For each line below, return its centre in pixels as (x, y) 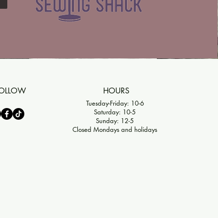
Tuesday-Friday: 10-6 (115, 103)
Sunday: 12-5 (115, 121)
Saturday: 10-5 (115, 112)
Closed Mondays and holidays (115, 129)
